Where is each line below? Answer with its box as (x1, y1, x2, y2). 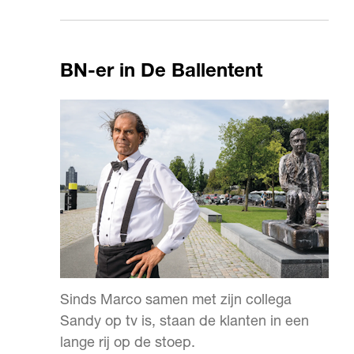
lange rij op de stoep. (60, 337, 195, 351)
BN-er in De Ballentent (60, 63, 262, 82)
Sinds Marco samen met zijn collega (60, 294, 292, 308)
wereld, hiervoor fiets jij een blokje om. (60, 4, 308, 18)
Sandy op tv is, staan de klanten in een (60, 315, 309, 330)
